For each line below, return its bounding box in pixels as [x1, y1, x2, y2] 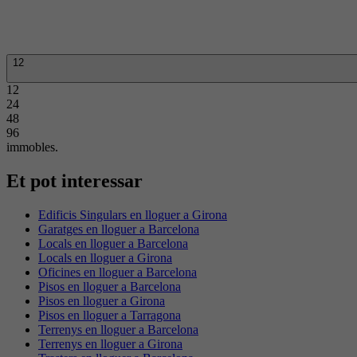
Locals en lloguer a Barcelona [38, 236, 188, 250]
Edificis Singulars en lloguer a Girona [38, 207, 227, 222]
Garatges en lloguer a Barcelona [38, 222, 199, 236]
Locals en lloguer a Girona [38, 250, 172, 265]
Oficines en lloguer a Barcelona [38, 265, 197, 279]
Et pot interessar [6, 170, 143, 191]
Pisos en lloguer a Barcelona [38, 279, 181, 293]
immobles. [6, 139, 58, 154]
